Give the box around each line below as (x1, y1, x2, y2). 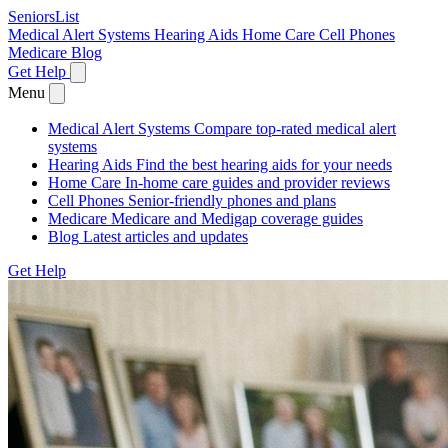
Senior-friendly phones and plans (128, 192, 336, 209)
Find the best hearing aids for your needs (136, 156, 392, 173)
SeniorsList (8, 8, 79, 25)
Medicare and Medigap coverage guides (111, 210, 363, 227)
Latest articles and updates (83, 228, 248, 245)
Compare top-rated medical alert (194, 120, 396, 137)
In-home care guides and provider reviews (125, 174, 390, 191)
